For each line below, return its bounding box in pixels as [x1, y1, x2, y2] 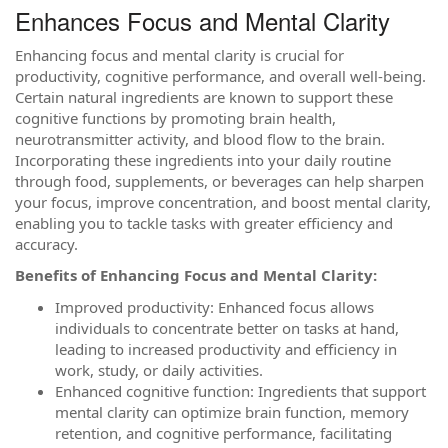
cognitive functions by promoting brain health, [15, 107, 336, 128]
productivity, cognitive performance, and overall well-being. [15, 65, 426, 86]
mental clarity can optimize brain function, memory [55, 401, 409, 422]
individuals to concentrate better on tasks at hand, [55, 317, 399, 338]
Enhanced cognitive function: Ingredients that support [55, 380, 426, 401]
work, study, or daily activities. [55, 359, 263, 380]
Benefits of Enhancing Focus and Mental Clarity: [15, 265, 377, 285]
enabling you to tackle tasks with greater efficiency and [15, 212, 393, 233]
